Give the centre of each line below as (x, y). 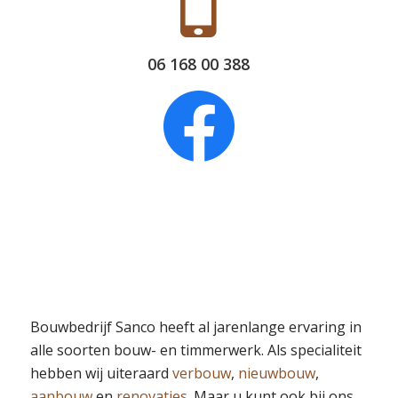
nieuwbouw (276, 373)
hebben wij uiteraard (101, 373)
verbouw (201, 373)
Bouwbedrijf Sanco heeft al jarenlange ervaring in (195, 326)
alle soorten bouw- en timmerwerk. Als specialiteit (195, 350)
